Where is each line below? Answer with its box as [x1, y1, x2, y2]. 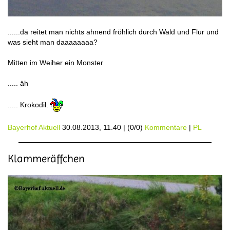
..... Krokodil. [8, 100, 50, 109]
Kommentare [145, 123, 187, 131]
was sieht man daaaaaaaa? [8, 37, 98, 46]
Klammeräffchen [8, 152, 85, 165]
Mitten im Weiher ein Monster [8, 58, 103, 67]
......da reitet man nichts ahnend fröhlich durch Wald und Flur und [8, 27, 219, 36]
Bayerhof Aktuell [8, 123, 60, 131]
